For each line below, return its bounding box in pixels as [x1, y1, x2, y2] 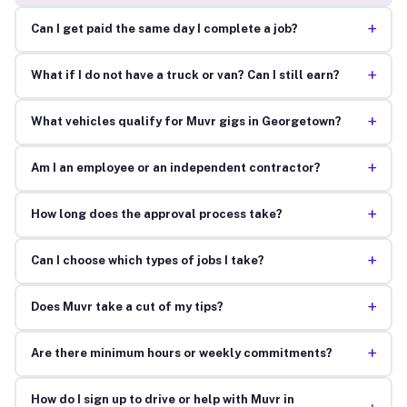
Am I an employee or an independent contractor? [30, 161, 321, 175]
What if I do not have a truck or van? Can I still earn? [30, 68, 340, 83]
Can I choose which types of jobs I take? [30, 253, 264, 268]
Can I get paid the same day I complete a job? [30, 22, 298, 36]
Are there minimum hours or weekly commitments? [30, 346, 333, 361]
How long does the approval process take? [30, 207, 283, 222]
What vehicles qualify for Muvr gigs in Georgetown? [30, 114, 342, 129]
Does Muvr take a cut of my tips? [30, 300, 223, 314]
